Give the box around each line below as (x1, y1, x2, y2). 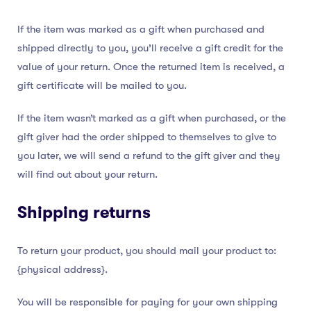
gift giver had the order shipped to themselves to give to (17, 131, 276, 144)
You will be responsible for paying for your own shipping (17, 296, 278, 309)
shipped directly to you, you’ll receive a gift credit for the (17, 42, 283, 55)
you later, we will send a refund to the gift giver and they (17, 149, 280, 162)
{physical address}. (17, 263, 108, 276)
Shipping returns (17, 203, 151, 223)
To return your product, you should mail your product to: (17, 244, 276, 258)
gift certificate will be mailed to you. (17, 79, 187, 92)
